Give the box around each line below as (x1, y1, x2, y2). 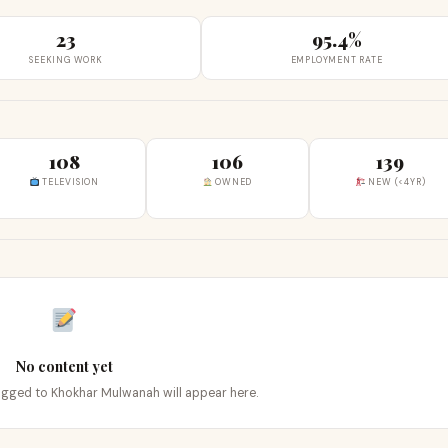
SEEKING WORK (29, 54, 103, 67)
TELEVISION (39, 176, 99, 189)
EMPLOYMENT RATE (290, 54, 383, 67)
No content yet (15, 356, 113, 376)
